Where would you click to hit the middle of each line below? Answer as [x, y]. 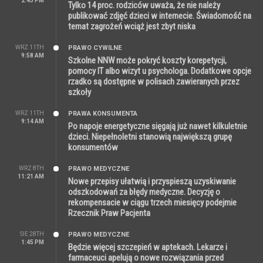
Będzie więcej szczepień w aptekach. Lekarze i [148, 247]
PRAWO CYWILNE [95, 48]
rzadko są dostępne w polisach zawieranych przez [154, 81]
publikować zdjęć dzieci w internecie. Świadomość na [160, 16]
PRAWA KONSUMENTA [103, 113]
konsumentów [93, 147]
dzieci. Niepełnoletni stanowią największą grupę [150, 136]
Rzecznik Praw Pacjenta [109, 213]
